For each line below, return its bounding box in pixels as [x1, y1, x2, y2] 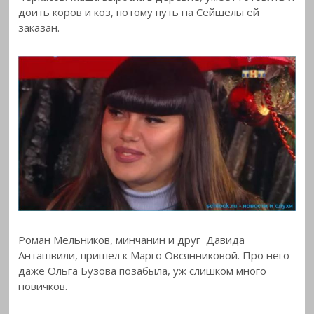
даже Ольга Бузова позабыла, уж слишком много [18, 263, 267, 278]
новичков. [18, 278, 68, 293]
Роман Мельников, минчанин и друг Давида [18, 232, 245, 247]
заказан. [18, 20, 60, 34]
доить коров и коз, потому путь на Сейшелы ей [18, 4, 260, 19]
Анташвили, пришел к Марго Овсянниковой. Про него [18, 247, 290, 262]
